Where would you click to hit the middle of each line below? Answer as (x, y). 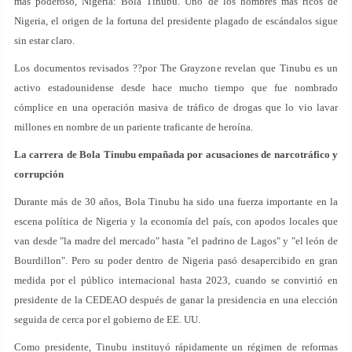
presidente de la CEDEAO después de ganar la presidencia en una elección (176, 300)
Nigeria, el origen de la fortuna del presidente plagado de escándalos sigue (176, 21)
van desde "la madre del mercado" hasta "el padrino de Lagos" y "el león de (176, 241)
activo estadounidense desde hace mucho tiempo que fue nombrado (176, 88)
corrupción (39, 174)
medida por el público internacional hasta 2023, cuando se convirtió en (176, 280)
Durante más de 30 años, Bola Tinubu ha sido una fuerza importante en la (176, 202)
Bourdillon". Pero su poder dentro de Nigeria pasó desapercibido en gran (176, 260)
